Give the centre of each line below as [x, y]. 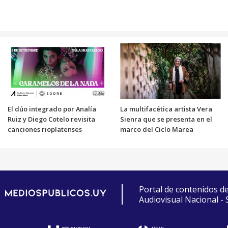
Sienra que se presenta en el [166, 119]
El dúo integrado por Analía [52, 109]
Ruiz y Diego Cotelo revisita [51, 119]
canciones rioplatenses [45, 129]
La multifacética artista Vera [166, 109]
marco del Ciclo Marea [157, 129]
